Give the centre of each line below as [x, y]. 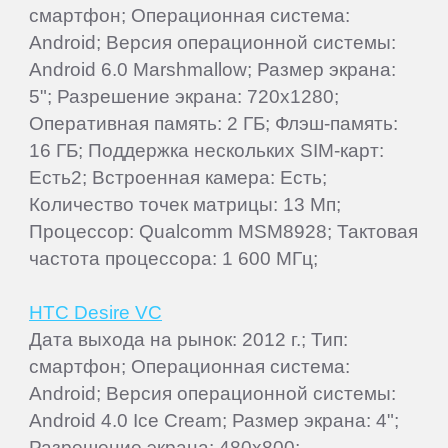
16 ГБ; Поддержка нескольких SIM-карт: [207, 150]
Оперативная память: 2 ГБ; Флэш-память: [214, 123]
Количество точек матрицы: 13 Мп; [185, 204]
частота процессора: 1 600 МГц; [174, 258]
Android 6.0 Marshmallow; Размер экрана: [213, 69]
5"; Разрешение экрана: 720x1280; [184, 96]
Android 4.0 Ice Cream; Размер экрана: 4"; [214, 420]
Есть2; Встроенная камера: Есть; [178, 177]
